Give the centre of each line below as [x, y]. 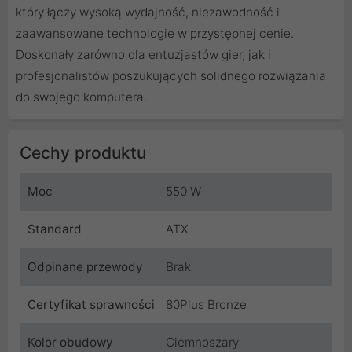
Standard [55, 229]
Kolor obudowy [70, 343]
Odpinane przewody [85, 267]
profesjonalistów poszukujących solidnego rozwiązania [171, 76]
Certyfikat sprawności [91, 305]
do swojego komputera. [81, 97]
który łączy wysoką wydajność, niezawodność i [148, 13]
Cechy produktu [83, 153]
